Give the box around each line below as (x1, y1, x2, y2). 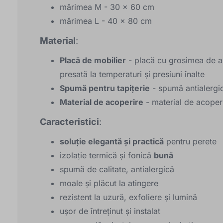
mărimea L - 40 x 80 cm (60, 16, 152, 26)
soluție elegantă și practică (60, 136, 164, 147)
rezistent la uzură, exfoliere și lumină (60, 192, 197, 203)
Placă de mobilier (60, 55, 126, 66)
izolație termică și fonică (60, 150, 154, 161)
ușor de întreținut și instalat (60, 206, 160, 217)
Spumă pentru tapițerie (60, 83, 150, 94)
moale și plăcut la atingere (60, 178, 158, 189)
